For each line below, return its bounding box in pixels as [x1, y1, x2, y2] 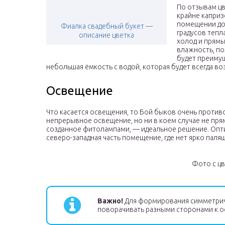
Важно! [97, 197, 123, 205]
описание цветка [79, 31, 134, 40]
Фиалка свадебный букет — [60, 22, 153, 31]
